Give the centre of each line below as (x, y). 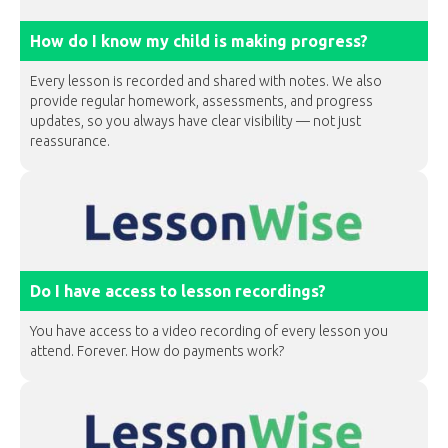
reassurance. (70, 141)
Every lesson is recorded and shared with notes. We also (206, 81)
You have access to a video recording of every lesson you (209, 331)
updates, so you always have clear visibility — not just (195, 121)
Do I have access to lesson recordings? (178, 291)
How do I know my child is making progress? (199, 41)
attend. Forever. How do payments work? (157, 351)
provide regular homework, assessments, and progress (201, 101)
